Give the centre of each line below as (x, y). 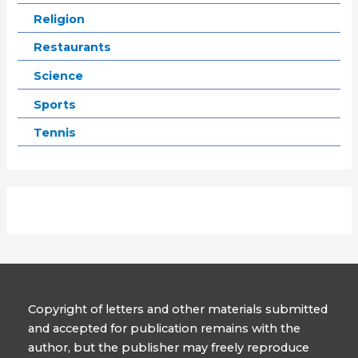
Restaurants (73, 48)
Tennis (55, 133)
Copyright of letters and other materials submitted (178, 310)
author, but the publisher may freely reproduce (169, 348)
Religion (60, 19)
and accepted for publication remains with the (164, 329)
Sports (55, 104)
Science (59, 76)
